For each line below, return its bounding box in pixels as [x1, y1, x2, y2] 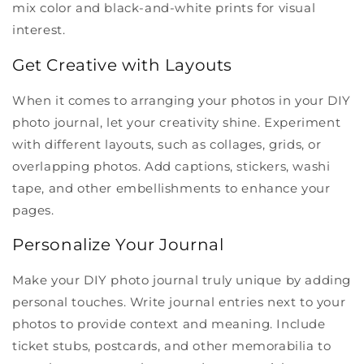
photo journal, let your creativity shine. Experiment [12, 114, 341, 130]
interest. [12, 22, 66, 38]
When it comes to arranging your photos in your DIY [12, 92, 352, 108]
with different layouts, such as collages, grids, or [12, 136, 322, 152]
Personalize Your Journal [12, 235, 224, 255]
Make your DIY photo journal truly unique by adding [12, 271, 352, 288]
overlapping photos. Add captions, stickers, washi [12, 158, 331, 174]
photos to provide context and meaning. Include [12, 315, 326, 331]
